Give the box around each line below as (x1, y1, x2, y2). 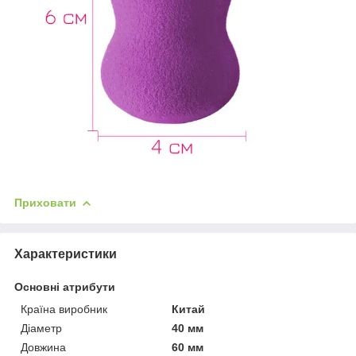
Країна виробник (21, 303, 107, 316)
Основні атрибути (14, 281, 115, 294)
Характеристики (14, 247, 117, 261)
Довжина (21, 341, 66, 354)
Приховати (14, 196, 76, 210)
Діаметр (21, 322, 62, 335)
